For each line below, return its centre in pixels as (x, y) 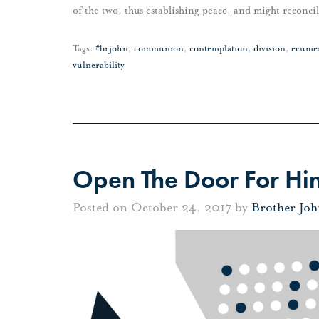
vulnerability (99, 65)
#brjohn (112, 49)
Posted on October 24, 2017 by (162, 207)
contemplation (219, 49)
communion (159, 49)
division (270, 49)
